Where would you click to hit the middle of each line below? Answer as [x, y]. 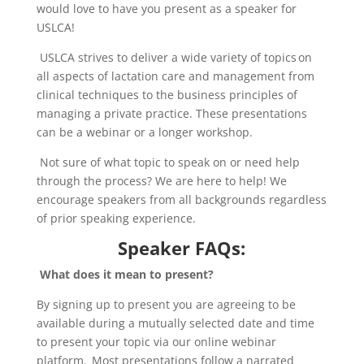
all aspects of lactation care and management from [175, 76]
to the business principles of [218, 94]
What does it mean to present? [126, 274]
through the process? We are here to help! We [161, 180]
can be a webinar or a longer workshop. [146, 132]
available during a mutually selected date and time [175, 323]
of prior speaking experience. [117, 218]
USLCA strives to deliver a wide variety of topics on [175, 57]
